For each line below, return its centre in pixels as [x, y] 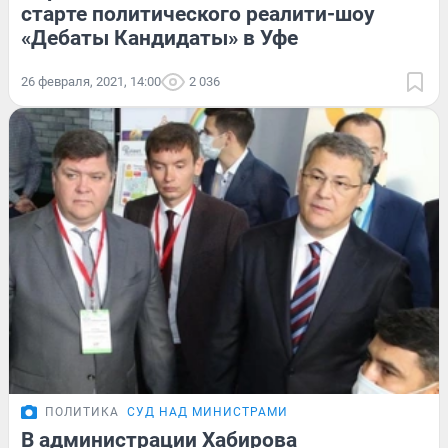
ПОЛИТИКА [82, 412]
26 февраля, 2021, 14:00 [91, 81]
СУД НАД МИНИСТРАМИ [207, 412]
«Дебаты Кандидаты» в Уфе [159, 37]
